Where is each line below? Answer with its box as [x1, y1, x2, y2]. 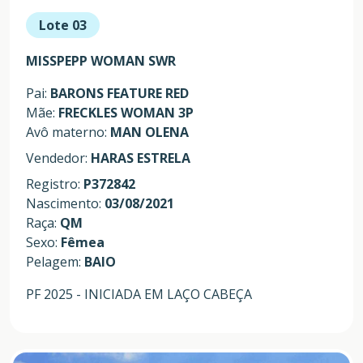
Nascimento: [26, 194, 105, 213]
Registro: [26, 175, 83, 194]
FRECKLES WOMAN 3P [58, 104, 194, 122]
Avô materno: [26, 123, 110, 142]
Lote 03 [39, 16, 87, 35]
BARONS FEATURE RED [50, 84, 189, 103]
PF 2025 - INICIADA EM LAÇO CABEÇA [26, 285, 252, 304]
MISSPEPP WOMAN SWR [26, 52, 176, 70]
